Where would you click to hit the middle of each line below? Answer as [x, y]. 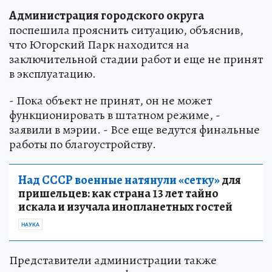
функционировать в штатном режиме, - [115, 115]
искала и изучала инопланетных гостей [125, 206]
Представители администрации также [113, 260]
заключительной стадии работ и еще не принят [136, 59]
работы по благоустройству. [83, 144]
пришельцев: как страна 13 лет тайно [118, 193]
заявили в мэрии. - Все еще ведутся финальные [134, 129]
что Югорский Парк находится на [99, 44]
